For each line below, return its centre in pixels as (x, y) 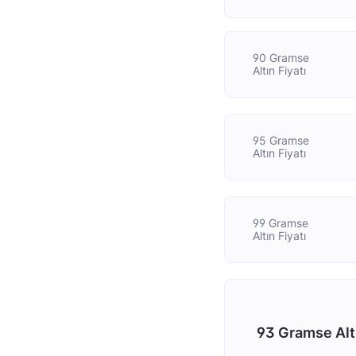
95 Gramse (281, 140)
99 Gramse (281, 223)
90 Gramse (281, 58)
